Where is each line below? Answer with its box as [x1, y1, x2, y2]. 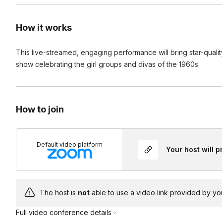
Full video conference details [16, 208, 111, 217]
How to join [16, 104, 64, 114]
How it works [16, 22, 72, 33]
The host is [40, 188, 78, 197]
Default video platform [36, 141, 103, 148]
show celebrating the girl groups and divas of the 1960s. [16, 60, 200, 68]
